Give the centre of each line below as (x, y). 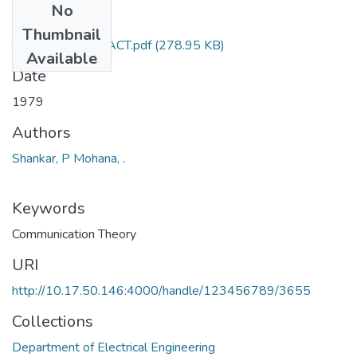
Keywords (49, 208)
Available (62, 58)
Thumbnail (62, 34)
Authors (41, 132)
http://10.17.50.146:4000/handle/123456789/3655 (161, 290)
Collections (53, 321)
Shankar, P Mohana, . (69, 158)
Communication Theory (74, 234)
